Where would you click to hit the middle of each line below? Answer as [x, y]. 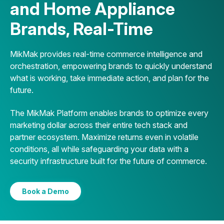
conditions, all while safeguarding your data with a [99, 149]
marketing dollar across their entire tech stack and [99, 125]
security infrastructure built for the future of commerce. [108, 161]
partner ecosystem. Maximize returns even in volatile [104, 137]
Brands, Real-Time [81, 29]
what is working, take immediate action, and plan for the [109, 78]
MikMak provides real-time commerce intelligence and [106, 54]
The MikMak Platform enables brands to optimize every [109, 113]
